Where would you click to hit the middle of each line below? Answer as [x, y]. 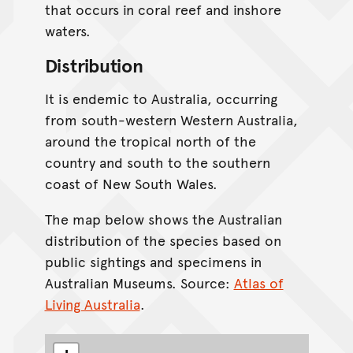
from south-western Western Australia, [171, 120]
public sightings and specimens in [153, 262]
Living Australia [92, 304]
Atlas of [258, 283]
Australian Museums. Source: [139, 283]
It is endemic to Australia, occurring [161, 98]
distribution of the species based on [163, 240]
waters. [67, 31]
